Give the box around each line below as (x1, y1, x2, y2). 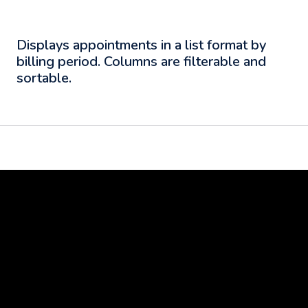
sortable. (16, 69, 71, 87)
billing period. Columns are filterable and (16, 52, 266, 71)
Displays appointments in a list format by (16, 36, 266, 54)
